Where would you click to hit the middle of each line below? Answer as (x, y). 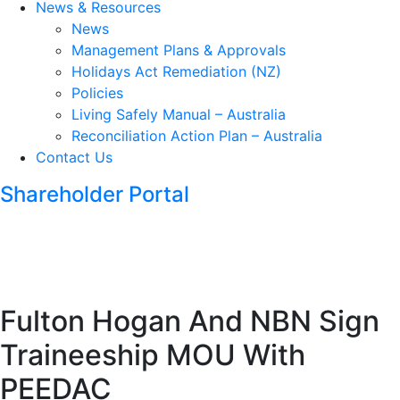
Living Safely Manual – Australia (179, 114)
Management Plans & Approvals (179, 50)
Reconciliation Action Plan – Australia (197, 136)
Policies (97, 93)
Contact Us (74, 157)
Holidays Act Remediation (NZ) (176, 71)
